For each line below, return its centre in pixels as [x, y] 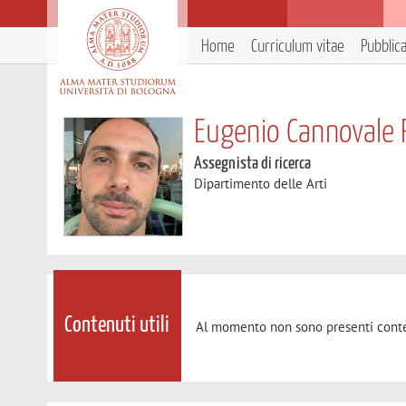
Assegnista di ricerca [253, 164]
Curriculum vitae [298, 47]
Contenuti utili [117, 326]
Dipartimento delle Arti [261, 184]
